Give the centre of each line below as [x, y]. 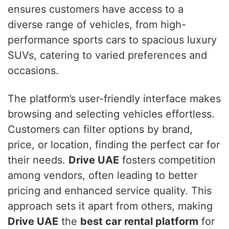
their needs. [38, 160]
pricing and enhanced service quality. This [110, 190]
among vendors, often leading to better [102, 175]
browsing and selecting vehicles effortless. [111, 114]
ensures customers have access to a [96, 9]
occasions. [33, 70]
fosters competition [167, 160]
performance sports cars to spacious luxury [112, 40]
